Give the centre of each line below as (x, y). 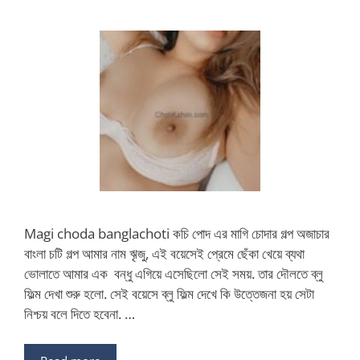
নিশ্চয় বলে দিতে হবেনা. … (80, 313)
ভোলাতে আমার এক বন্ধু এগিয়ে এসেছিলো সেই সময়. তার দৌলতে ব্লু (174, 273)
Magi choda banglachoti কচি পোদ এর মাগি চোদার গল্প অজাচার (177, 233)
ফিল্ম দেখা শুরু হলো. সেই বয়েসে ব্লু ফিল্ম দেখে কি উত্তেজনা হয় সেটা (169, 293)
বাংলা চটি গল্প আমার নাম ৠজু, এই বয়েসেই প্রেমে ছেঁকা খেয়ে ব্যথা (164, 253)
